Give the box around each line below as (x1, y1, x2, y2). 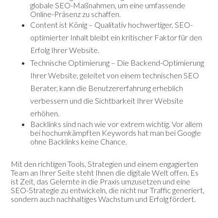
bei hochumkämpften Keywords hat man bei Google (30, 127, 201, 137)
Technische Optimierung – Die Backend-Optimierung (30, 57, 204, 67)
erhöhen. (30, 108, 60, 118)
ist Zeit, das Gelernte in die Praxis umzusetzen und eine (11, 176, 191, 186)
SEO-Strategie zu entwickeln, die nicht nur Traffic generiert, (11, 185, 205, 195)
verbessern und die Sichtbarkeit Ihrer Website (30, 95, 184, 105)
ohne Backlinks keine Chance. (30, 136, 127, 146)
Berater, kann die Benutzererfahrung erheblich (30, 83, 183, 92)
